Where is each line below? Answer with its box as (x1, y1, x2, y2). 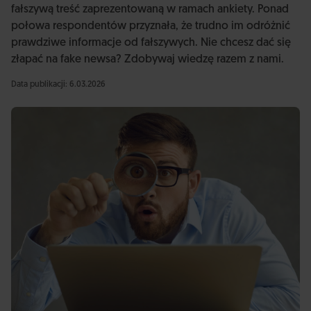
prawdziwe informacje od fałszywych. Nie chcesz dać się (11, 37, 291, 49)
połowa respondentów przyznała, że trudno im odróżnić (11, 21, 290, 32)
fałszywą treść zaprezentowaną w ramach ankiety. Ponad (11, 4, 289, 15)
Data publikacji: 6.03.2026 (11, 81, 106, 89)
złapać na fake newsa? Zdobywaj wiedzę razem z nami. (11, 54, 284, 65)
